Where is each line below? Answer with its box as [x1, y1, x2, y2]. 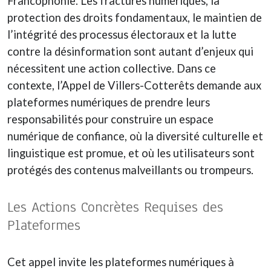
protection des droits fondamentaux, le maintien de [7, 10, 262, 24]
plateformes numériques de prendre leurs [7, 95, 210, 109]
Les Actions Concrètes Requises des [7, 197, 223, 217]
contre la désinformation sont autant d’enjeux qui [7, 44, 253, 58]
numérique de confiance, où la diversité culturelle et [7, 129, 263, 143]
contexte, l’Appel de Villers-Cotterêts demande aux [7, 78, 261, 92]
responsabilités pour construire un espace [7, 112, 214, 126]
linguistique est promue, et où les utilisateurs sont [7, 146, 255, 160]
